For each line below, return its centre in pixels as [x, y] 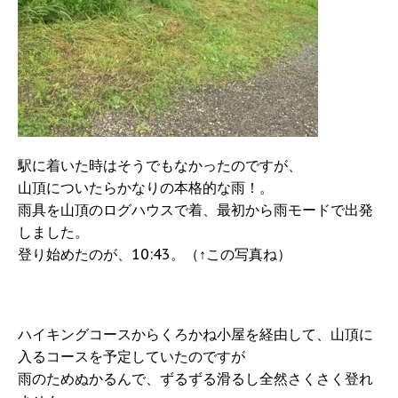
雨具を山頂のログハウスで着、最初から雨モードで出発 [195, 210]
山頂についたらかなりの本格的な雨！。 [146, 188]
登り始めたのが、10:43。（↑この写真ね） [155, 255]
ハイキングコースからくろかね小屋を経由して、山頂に [195, 334]
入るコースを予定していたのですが [131, 357]
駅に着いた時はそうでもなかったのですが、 [160, 166]
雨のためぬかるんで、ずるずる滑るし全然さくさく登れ [195, 379]
